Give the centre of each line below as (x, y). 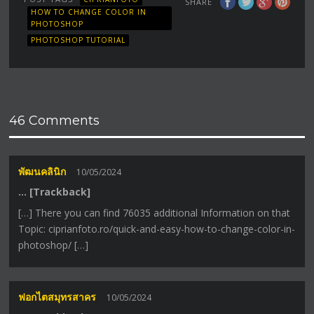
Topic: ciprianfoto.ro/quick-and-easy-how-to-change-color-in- (157, 229)
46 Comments (55, 120)
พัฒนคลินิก (42, 172)
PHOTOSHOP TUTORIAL (78, 40)
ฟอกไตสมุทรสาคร (57, 297)
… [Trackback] (55, 192)
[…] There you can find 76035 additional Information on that (155, 213)
